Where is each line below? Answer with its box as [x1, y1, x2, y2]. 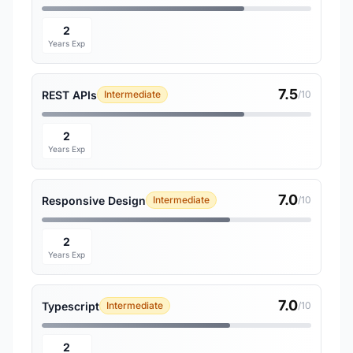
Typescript [42, 299, 99, 313]
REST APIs [42, 87, 97, 102]
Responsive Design [42, 193, 146, 207]
